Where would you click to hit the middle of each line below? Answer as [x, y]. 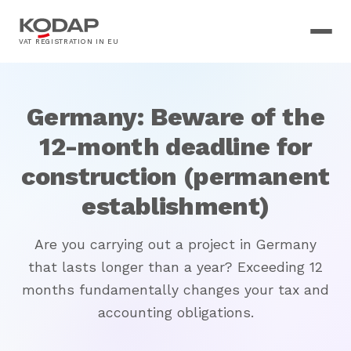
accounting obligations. [175, 313]
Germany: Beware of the [175, 117]
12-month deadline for [175, 147]
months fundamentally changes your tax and [175, 290]
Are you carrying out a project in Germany [175, 244]
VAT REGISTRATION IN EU [69, 41]
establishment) [175, 206]
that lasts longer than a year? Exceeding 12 [175, 267]
